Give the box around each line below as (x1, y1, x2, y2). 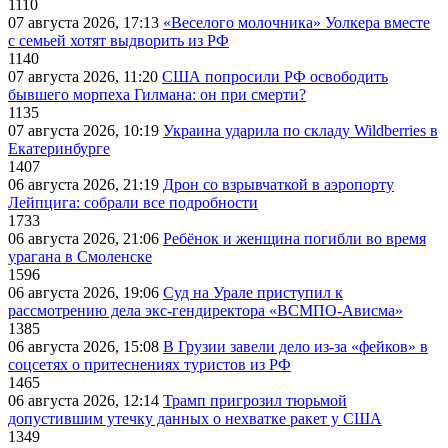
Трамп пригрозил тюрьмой (163, 392, 347, 410)
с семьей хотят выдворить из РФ (8, 32, 229, 50)
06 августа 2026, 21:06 (8, 230, 163, 248)
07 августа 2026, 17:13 (8, 14, 163, 32)
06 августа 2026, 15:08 (8, 338, 163, 356)
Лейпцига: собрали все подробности (8, 194, 258, 212)
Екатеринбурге (8, 140, 110, 158)
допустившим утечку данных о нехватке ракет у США (8, 410, 382, 428)
